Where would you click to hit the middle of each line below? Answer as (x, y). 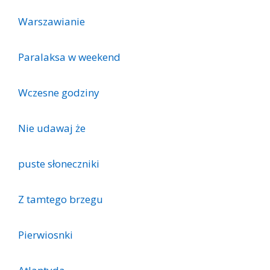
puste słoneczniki (59, 164)
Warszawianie (52, 22)
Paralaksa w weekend (69, 57)
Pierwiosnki (46, 235)
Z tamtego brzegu (61, 199)
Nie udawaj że (52, 128)
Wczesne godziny (59, 93)
